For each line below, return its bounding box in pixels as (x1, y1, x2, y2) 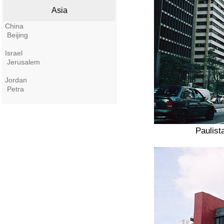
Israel (5, 49, 22, 57)
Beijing (7, 31, 28, 39)
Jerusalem (7, 58, 40, 66)
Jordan (5, 76, 27, 84)
